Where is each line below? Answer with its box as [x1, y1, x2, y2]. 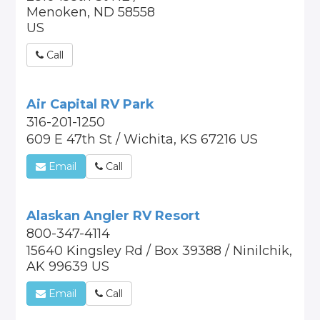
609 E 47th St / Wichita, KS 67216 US [26, 131, 259, 147]
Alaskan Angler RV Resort [26, 208, 201, 224]
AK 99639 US [26, 259, 110, 274]
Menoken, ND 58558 [26, 4, 156, 20]
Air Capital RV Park [26, 96, 155, 112]
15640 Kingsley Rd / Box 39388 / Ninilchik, [26, 243, 293, 259]
